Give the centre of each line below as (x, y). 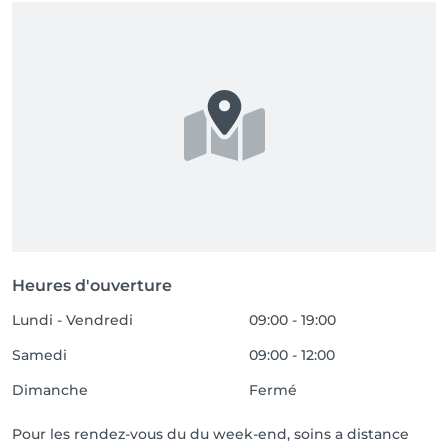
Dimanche (50, 390)
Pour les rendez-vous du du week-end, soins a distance (210, 434)
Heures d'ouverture (92, 285)
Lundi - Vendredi (72, 320)
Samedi (39, 355)
